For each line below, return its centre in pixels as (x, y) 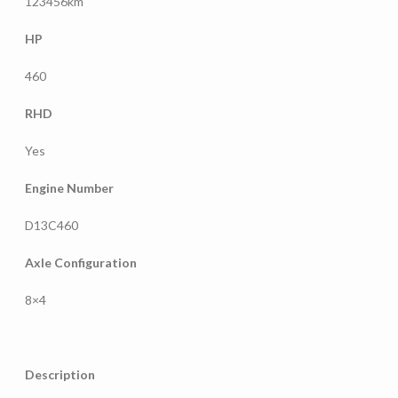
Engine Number (69, 187)
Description (60, 374)
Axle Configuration (81, 262)
